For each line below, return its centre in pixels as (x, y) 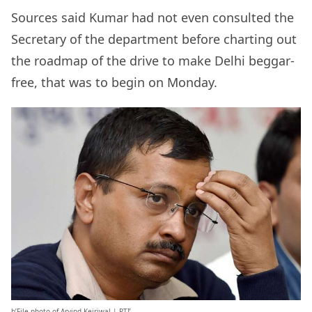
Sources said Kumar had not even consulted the (153, 18)
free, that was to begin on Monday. (114, 83)
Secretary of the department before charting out (154, 39)
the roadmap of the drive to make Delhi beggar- (153, 61)
